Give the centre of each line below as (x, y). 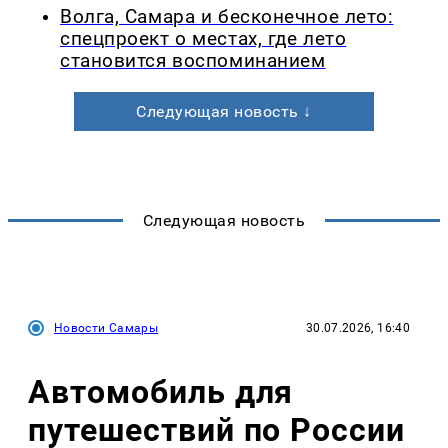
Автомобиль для (161, 391)
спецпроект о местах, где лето (203, 39)
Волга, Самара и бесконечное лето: (227, 17)
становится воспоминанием (193, 61)
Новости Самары (106, 328)
